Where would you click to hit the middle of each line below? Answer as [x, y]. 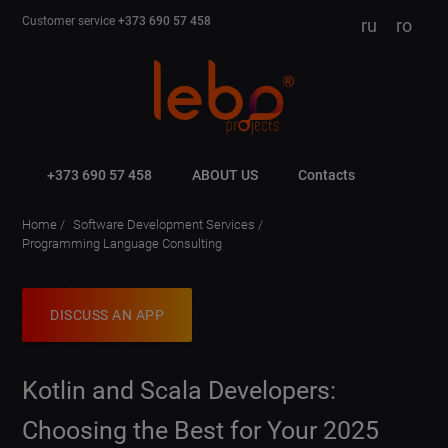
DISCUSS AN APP [107, 315]
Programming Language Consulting [122, 243]
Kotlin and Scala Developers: [179, 391]
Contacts [327, 175]
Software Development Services [166, 224]
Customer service [70, 21]
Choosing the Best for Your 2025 [201, 431]
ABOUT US [225, 175]
